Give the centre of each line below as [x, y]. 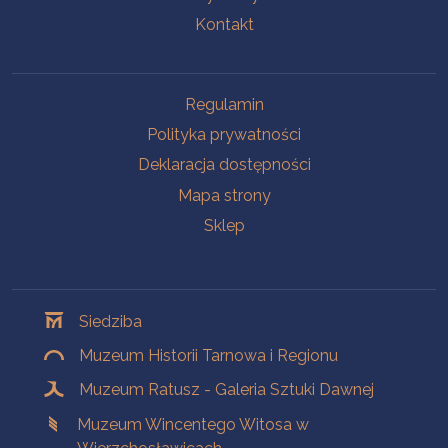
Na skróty [54, 99]
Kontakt [224, 25]
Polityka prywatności [224, 135]
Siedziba [111, 321]
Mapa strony [224, 195]
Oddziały [51, 299]
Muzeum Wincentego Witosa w [193, 424]
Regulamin [224, 104]
